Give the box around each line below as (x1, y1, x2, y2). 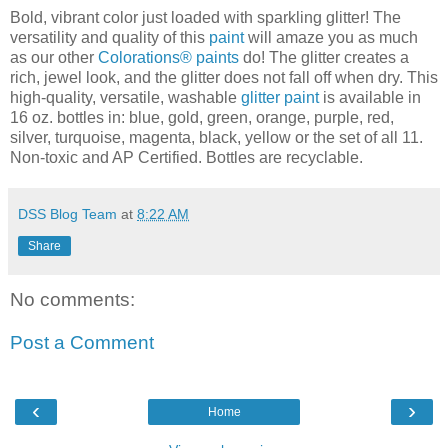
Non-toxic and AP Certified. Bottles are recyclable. (10, 148, 363, 166)
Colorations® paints (98, 48, 239, 66)
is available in (319, 88, 421, 106)
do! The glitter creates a (239, 48, 409, 66)
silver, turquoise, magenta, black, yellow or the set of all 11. (10, 128, 423, 146)
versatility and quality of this (10, 28, 209, 46)
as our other (10, 48, 98, 66)
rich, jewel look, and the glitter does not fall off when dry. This (10, 68, 438, 86)
